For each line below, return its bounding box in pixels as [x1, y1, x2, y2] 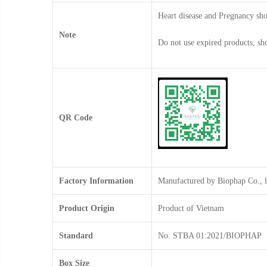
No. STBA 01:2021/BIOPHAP [158, 231, 262, 240]
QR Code [59, 113, 92, 122]
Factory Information [59, 176, 133, 185]
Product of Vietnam [158, 203, 224, 213]
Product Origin [59, 203, 114, 213]
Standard [59, 231, 93, 240]
